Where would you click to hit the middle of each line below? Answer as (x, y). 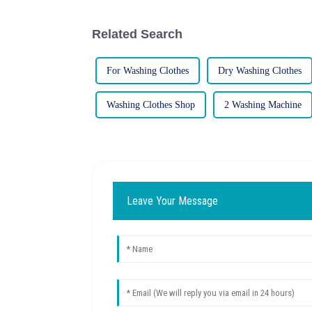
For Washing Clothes (148, 70)
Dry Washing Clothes (260, 70)
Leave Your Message (173, 201)
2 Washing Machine (263, 104)
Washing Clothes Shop (151, 104)
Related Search (137, 34)
